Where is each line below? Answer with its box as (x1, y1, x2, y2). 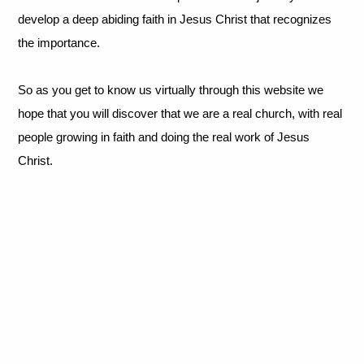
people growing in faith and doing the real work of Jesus (18, 131, 310, 145)
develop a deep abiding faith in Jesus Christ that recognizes (18, 13, 332, 27)
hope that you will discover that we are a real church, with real (18, 107, 343, 121)
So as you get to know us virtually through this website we (18, 84, 324, 97)
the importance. (18, 37, 101, 50)
